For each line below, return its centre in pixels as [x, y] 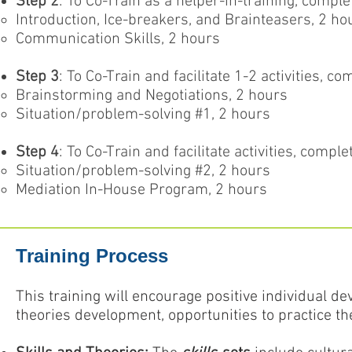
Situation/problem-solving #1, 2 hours [143, 115]
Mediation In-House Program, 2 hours [141, 190]
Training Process [92, 256]
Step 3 [37, 77]
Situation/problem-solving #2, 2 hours [143, 171]
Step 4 [37, 152]
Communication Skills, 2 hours [118, 39]
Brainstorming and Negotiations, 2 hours [152, 96]
